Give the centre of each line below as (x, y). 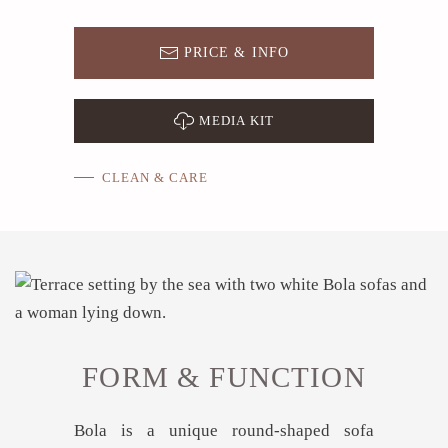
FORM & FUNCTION (224, 377)
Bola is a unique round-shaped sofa (224, 431)
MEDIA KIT (236, 121)
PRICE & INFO (236, 53)
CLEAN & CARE (155, 178)
